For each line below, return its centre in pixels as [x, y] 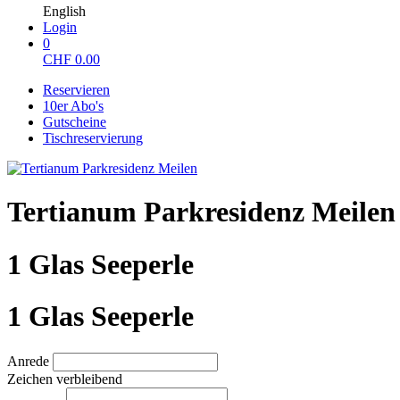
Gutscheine [75, 122]
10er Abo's [73, 106]
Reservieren [76, 90]
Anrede [30, 361]
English [64, 11]
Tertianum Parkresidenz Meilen [201, 212]
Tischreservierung [93, 138]
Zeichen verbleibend [65, 379]
